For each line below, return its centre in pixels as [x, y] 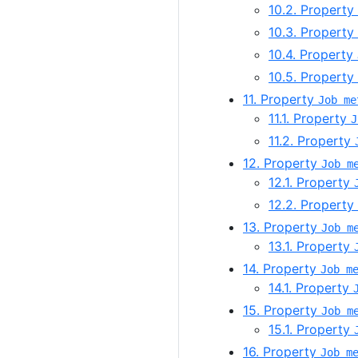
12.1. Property [311, 183]
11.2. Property [312, 141]
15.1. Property [311, 330]
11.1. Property [310, 119]
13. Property [282, 227]
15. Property [282, 310]
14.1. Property [311, 288]
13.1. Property [311, 247]
